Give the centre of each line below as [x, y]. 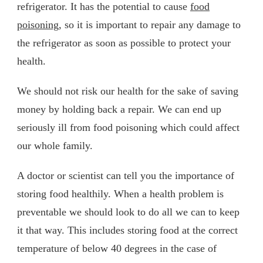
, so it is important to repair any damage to [150, 24]
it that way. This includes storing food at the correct [127, 230]
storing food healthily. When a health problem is [120, 193]
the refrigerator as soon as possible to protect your [124, 43]
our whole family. [55, 145]
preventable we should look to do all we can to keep [128, 212]
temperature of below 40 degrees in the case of [117, 248]
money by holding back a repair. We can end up [119, 109]
